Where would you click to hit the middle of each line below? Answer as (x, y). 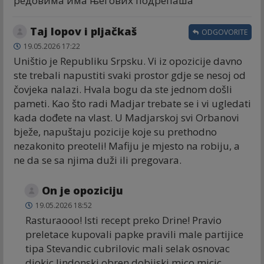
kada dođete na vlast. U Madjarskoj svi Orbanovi (126, 117)
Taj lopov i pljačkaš (83, 31)
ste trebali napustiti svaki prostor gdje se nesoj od (130, 75)
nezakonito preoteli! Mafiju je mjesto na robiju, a (127, 146)
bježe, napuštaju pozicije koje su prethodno (115, 131)
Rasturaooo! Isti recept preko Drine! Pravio (123, 220)
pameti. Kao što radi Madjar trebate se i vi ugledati (132, 103)
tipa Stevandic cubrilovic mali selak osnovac (128, 248)
